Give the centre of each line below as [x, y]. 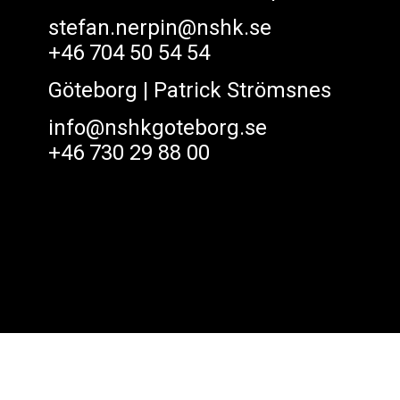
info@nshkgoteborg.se [157, 128]
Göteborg [92, 90]
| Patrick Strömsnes [234, 90]
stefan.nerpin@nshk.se [159, 27]
